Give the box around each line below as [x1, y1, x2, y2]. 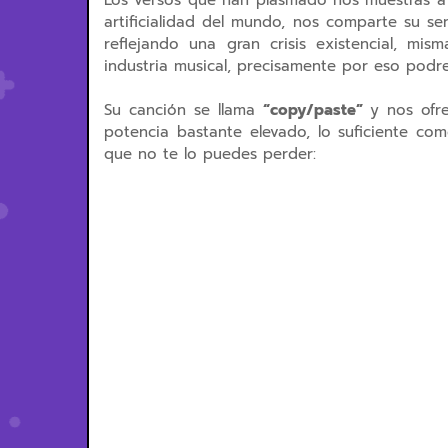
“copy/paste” [255, 99, 370, 121]
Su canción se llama [104, 99, 256, 121]
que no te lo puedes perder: [104, 143, 316, 165]
